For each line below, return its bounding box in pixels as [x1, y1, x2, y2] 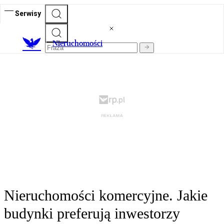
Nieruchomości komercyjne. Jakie [4, 187, 207, 204]
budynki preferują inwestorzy [4, 205, 180, 222]
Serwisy [15, 9, 41, 17]
